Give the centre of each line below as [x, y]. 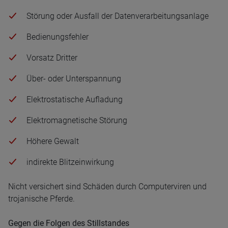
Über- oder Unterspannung [74, 79]
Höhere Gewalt [53, 141]
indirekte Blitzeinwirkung [70, 162]
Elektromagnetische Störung [77, 120]
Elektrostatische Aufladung [75, 99]
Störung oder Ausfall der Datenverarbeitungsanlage [118, 16]
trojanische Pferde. [41, 199]
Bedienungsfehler [58, 37]
